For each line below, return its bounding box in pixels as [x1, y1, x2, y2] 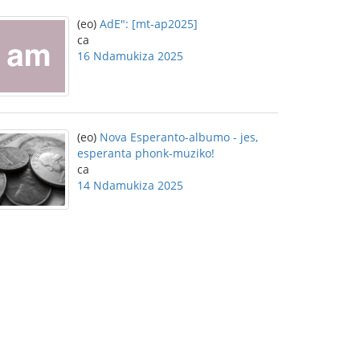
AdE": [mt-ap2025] [100, 16, 198, 31]
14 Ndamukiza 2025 [77, 178, 183, 193]
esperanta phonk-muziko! [77, 145, 215, 161]
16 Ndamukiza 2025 [77, 48, 183, 63]
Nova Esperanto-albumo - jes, [100, 129, 258, 145]
